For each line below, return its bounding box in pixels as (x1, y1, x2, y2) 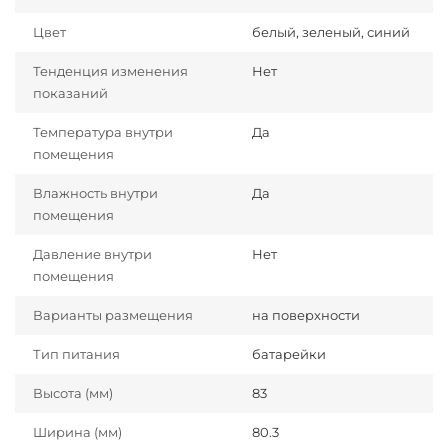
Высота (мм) (33, 385, 113, 402)
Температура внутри (33, 124, 173, 141)
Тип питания (33, 346, 120, 363)
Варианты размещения (33, 307, 193, 324)
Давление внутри (33, 246, 152, 263)
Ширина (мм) (33, 424, 122, 441)
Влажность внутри (33, 185, 158, 202)
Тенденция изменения (33, 63, 188, 80)
